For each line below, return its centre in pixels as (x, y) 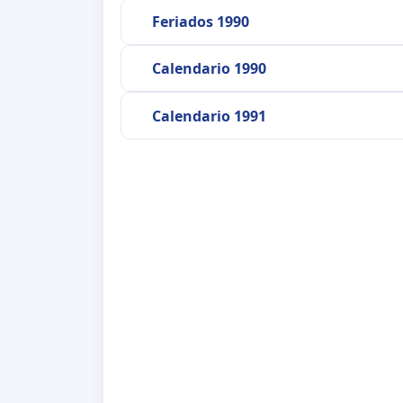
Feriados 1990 (200, 21)
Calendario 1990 (209, 69)
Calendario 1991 (209, 116)
